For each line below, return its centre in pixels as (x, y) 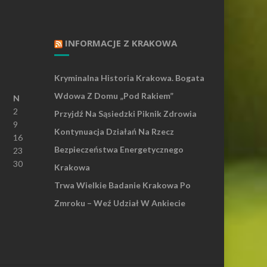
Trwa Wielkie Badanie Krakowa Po (122, 185)
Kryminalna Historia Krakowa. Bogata (129, 78)
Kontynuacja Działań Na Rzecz (114, 131)
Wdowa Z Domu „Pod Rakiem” (114, 96)
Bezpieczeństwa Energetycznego (119, 149)
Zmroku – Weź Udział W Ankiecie (120, 203)
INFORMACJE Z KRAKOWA (121, 43)
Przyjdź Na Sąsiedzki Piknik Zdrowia (125, 114)
